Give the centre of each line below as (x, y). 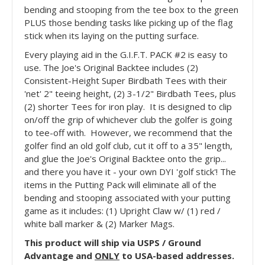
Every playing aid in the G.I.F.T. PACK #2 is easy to (126, 54)
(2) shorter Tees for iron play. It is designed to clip (128, 106)
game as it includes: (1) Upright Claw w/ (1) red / (122, 210)
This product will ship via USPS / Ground (113, 242)
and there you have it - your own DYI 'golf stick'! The (130, 171)
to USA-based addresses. (177, 255)
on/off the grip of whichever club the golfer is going (128, 119)
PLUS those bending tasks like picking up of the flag (129, 22)
